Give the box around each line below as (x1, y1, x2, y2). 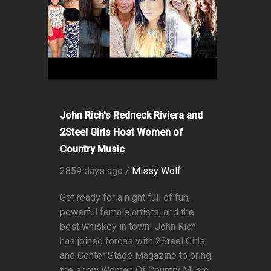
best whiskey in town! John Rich (60, 221, 196, 233)
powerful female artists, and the (60, 206, 194, 218)
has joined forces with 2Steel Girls (60, 235, 205, 247)
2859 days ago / (60, 165, 132, 177)
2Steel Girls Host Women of (60, 126, 183, 139)
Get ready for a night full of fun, (60, 192, 190, 204)
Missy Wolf (132, 165, 181, 177)
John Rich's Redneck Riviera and (60, 109, 203, 122)
